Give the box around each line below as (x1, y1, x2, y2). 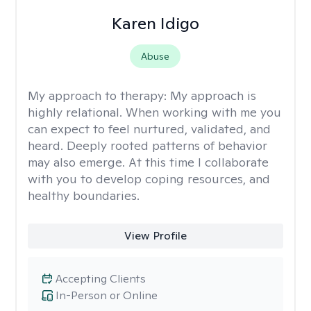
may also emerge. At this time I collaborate (28, 154, 269, 170)
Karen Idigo (111, 12, 199, 34)
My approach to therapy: (28, 87, 170, 103)
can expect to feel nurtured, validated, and (28, 121, 271, 137)
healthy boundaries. (28, 187, 140, 203)
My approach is (170, 87, 256, 103)
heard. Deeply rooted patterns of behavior (28, 137, 267, 153)
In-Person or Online (56, 288, 158, 303)
